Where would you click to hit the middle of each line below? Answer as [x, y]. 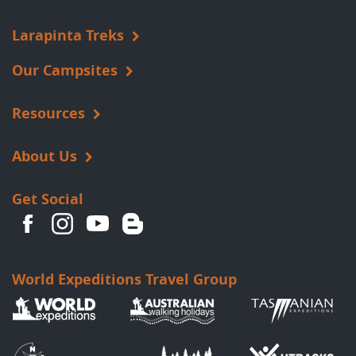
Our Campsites [65, 71]
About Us [44, 157]
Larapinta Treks [68, 36]
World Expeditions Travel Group [124, 280]
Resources [48, 114]
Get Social [48, 199]
